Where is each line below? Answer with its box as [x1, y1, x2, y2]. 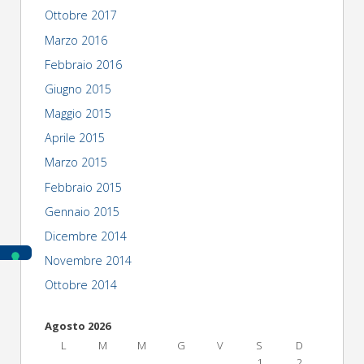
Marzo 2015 [44, 154, 107, 171]
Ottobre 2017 [44, 7, 117, 24]
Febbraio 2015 [44, 179, 122, 195]
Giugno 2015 [44, 80, 111, 97]
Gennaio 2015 [44, 203, 119, 219]
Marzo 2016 [44, 32, 107, 48]
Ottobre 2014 [44, 277, 117, 293]
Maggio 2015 [44, 106, 111, 122]
